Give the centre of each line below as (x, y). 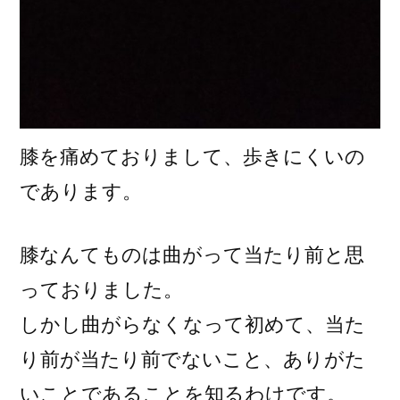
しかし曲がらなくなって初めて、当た (192, 325)
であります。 (81, 192)
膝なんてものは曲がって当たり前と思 (192, 255)
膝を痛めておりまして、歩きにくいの (192, 157)
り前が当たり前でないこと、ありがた (192, 359)
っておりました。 (101, 290)
